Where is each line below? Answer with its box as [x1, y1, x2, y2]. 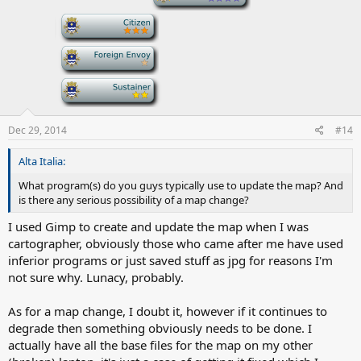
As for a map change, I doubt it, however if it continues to [8, 303, 327, 319]
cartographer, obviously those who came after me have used [8, 235, 343, 251]
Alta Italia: [19, 153, 65, 168]
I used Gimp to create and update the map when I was [8, 218, 309, 234]
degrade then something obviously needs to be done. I [8, 320, 312, 336]
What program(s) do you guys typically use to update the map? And [19, 177, 343, 193]
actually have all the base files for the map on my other [8, 337, 313, 353]
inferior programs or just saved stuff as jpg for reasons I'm [8, 252, 333, 268]
